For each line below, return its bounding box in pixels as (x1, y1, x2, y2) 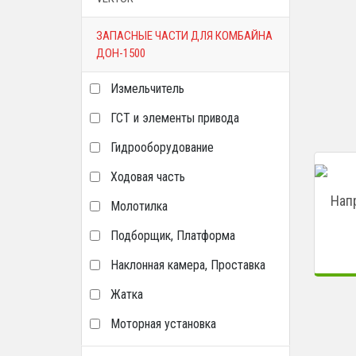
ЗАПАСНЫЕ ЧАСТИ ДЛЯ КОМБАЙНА (96, 29, 273, 43)
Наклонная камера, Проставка (110, 257, 265, 273)
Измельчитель (110, 81, 184, 96)
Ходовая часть (110, 169, 185, 184)
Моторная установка (110, 316, 216, 331)
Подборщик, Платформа (110, 228, 235, 243)
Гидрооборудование (110, 140, 214, 155)
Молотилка (110, 199, 168, 214)
